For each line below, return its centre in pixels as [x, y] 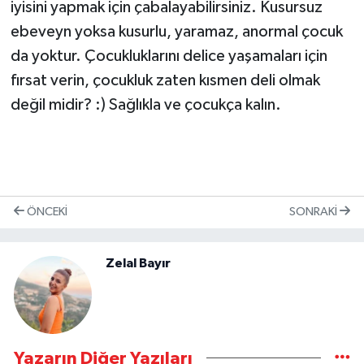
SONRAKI [314, 212]
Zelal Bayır [138, 263]
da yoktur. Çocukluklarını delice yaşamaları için [169, 56]
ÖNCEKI [46, 212]
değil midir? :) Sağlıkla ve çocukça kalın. [145, 105]
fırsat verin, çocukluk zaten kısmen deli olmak [165, 81]
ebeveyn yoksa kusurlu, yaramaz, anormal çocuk [176, 32]
